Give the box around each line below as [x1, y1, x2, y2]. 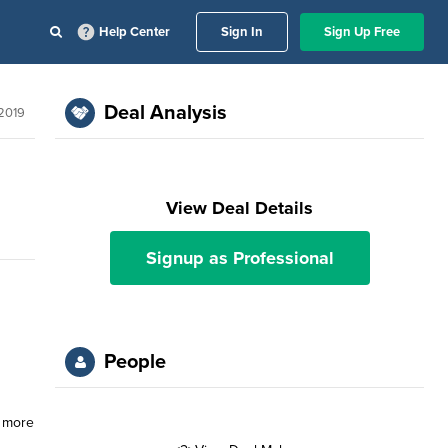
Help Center [99, 24, 170, 40]
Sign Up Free [324, 24, 400, 40]
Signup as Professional [145, 247, 334, 269]
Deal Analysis [104, 101, 228, 125]
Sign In [221, 24, 263, 40]
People [104, 350, 167, 374]
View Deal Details [166, 197, 314, 219]
